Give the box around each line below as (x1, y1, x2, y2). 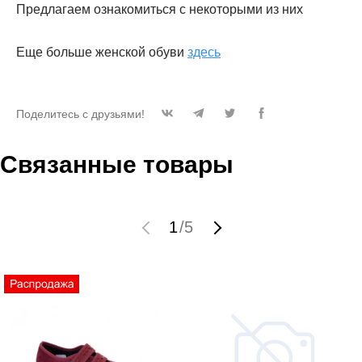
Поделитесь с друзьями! (16, 107, 145, 121)
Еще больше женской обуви (16, 45, 187, 59)
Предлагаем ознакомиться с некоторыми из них (16, 2, 303, 16)
